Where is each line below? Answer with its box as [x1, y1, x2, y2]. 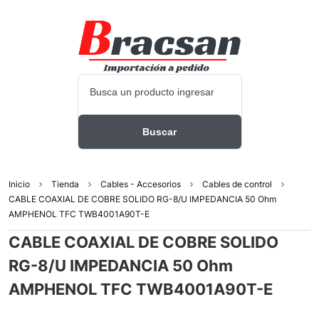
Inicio [9, 178, 30, 189]
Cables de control [202, 178, 272, 189]
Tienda [51, 178, 79, 189]
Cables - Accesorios [100, 178, 181, 189]
